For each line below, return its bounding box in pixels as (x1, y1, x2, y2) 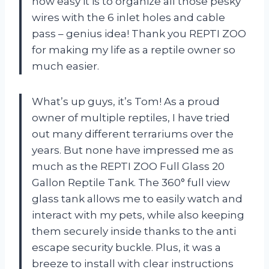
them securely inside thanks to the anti (32, 225, 236, 237)
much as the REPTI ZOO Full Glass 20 (32, 160, 225, 172)
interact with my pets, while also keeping (32, 208, 244, 221)
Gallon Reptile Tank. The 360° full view (32, 176, 230, 189)
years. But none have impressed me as (32, 144, 234, 156)
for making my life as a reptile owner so (32, 43, 235, 56)
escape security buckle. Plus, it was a (32, 241, 221, 253)
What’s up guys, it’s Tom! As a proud (32, 95, 220, 107)
